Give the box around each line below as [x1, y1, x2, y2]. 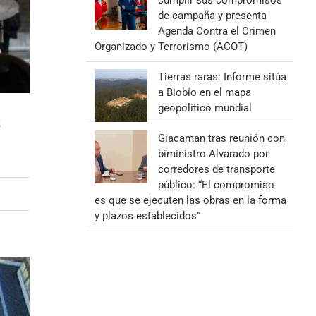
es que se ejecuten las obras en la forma [94, 194, 286, 207]
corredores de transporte [157, 163, 275, 176]
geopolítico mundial [157, 102, 252, 114]
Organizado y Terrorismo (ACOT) [94, 40, 248, 53]
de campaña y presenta [157, 9, 267, 22]
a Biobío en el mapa [157, 86, 251, 99]
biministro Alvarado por [157, 147, 269, 160]
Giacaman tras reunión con [157, 132, 285, 145]
